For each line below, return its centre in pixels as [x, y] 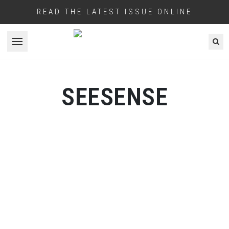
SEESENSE [114, 97]
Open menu [37, 47]
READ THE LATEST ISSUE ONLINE [114, 12]
